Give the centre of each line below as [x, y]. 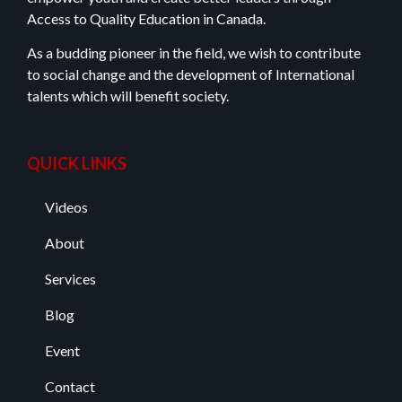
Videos [66, 207]
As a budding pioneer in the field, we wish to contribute [194, 52]
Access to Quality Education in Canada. [148, 18]
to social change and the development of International [191, 74]
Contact [70, 387]
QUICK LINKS [77, 164]
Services [70, 279]
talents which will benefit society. [128, 95]
